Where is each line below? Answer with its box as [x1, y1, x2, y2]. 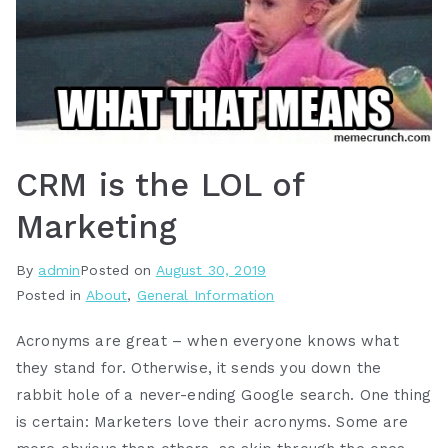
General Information [136, 286, 275, 303]
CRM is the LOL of [16, 165, 305, 204]
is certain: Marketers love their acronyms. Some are [16, 412, 409, 431]
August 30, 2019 [155, 261, 266, 278]
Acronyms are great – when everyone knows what [16, 331, 399, 350]
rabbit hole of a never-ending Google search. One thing [16, 385, 432, 404]
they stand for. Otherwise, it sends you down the [16, 358, 382, 377]
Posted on [80, 261, 156, 278]
